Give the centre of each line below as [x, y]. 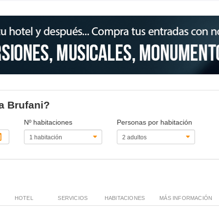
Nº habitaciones [48, 122]
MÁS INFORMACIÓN [186, 198]
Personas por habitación [154, 122]
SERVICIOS [73, 198]
